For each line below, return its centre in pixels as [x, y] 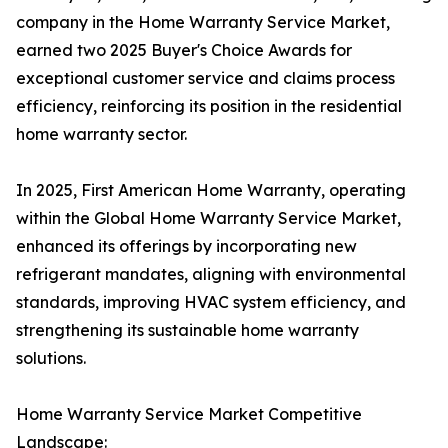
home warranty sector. [101, 134]
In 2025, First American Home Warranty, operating [211, 190]
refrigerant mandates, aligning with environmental [211, 274]
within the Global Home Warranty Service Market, [208, 218]
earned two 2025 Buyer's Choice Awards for [184, 50]
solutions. [51, 358]
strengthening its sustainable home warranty [187, 330]
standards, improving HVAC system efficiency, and [211, 302]
